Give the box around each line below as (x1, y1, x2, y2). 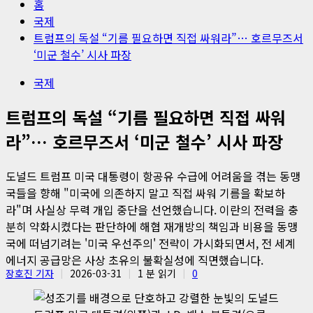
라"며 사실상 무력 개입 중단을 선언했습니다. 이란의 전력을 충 (6, 201, 298, 218)
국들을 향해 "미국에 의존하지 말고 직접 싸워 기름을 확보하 (6, 184, 285, 201)
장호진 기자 (6, 265, 54, 280)
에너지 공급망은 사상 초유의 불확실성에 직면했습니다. (6, 251, 263, 268)
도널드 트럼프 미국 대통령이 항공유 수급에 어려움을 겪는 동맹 (6, 167, 300, 184)
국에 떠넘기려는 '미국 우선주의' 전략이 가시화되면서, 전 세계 (6, 234, 296, 252)
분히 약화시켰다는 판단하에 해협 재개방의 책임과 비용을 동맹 (6, 217, 298, 235)
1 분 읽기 (138, 265, 176, 280)
